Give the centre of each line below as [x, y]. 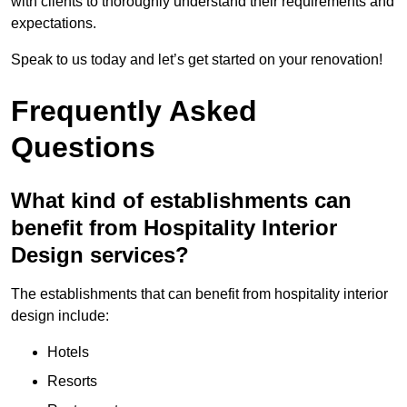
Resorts [72, 381]
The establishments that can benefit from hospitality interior [199, 293]
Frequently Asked [134, 110]
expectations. [54, 23]
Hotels [68, 352]
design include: [60, 315]
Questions [83, 147]
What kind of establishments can [181, 200]
